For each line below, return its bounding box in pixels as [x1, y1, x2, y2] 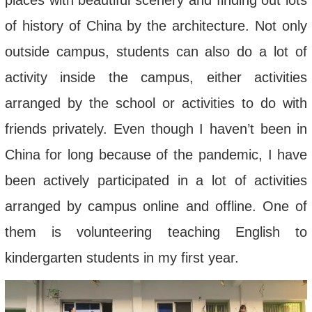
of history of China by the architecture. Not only [4, 18, 308, 34]
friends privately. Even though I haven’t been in [4, 121, 308, 137]
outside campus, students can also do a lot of [4, 44, 308, 60]
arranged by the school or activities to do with [4, 95, 308, 111]
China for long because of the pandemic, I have [4, 147, 308, 163]
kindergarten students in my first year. [4, 250, 239, 266]
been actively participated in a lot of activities [4, 173, 308, 189]
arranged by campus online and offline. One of [4, 198, 308, 214]
